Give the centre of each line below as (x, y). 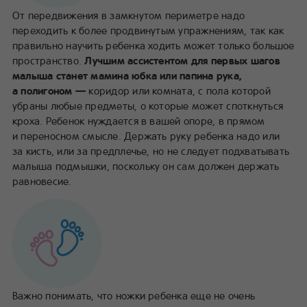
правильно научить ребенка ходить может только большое (153, 45)
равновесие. (42, 181)
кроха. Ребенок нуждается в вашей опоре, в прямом (139, 120)
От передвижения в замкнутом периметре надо (129, 15)
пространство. (49, 60)
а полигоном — (51, 90)
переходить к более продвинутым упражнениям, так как (148, 30)
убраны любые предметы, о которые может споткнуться (148, 105)
